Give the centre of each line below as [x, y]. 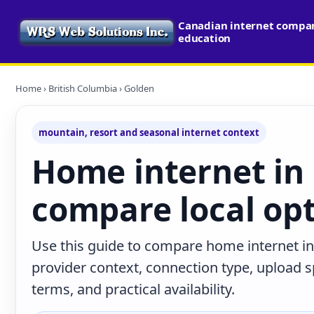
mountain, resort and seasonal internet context [149, 132]
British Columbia [83, 88]
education [205, 38]
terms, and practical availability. [133, 289]
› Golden [136, 88]
